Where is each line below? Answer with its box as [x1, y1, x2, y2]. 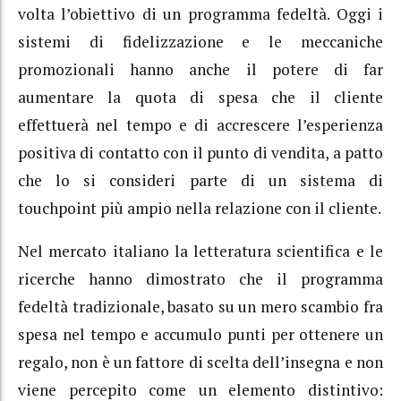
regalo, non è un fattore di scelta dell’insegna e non [18, 352, 383, 372]
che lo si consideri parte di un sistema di [18, 169, 383, 191]
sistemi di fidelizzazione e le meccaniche [18, 30, 383, 52]
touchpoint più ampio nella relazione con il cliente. [18, 197, 381, 218]
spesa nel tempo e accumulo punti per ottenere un [18, 324, 383, 345]
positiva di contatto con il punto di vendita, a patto [18, 141, 383, 163]
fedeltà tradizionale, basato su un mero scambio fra [18, 296, 383, 317]
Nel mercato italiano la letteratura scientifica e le [18, 241, 383, 261]
